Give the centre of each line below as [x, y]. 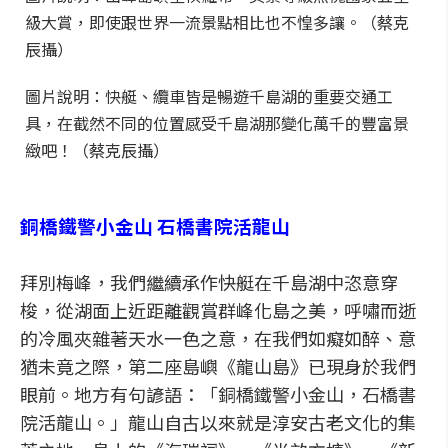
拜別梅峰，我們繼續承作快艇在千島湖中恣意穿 [209, 282]
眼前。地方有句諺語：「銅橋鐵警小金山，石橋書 [218, 394]
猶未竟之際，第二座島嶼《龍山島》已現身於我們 [218, 366]
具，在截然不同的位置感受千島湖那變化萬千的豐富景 [217, 123]
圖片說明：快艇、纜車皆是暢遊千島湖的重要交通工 [209, 96]
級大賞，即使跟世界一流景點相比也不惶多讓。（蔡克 [217, 22]
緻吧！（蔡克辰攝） [97, 150]
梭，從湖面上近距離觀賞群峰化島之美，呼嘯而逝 [218, 310]
